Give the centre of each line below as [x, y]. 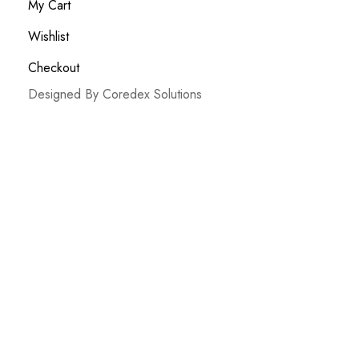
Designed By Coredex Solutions [115, 95]
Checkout [54, 68]
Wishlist [48, 37]
